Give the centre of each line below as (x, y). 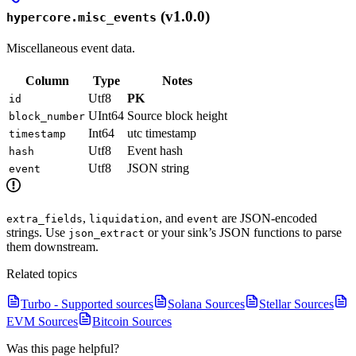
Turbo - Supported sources (87, 304)
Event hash (155, 150)
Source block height (177, 115)
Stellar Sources (296, 304)
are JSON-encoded (268, 218)
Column (47, 80)
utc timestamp (162, 133)
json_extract (106, 233)
